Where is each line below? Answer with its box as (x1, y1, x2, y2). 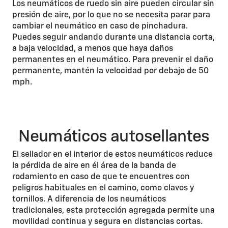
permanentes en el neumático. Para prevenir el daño (12, 56, 213, 64)
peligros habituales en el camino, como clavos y (12, 184, 194, 192)
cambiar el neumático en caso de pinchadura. (12, 22, 188, 31)
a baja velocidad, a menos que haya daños (12, 45, 173, 53)
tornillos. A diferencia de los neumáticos (12, 195, 166, 204)
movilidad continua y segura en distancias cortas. (12, 218, 203, 226)
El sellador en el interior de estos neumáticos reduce (12, 151, 213, 159)
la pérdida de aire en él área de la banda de (12, 162, 176, 170)
